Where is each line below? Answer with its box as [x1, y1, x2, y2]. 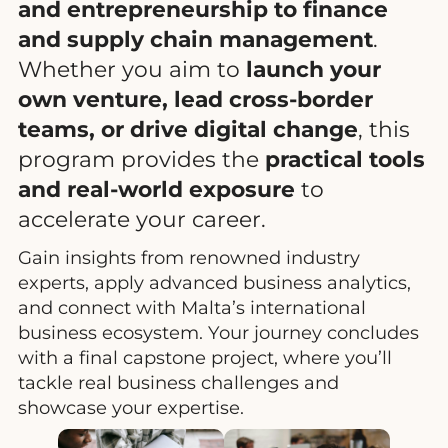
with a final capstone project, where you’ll [18, 345, 392, 369]
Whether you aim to [18, 55, 246, 82]
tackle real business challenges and [18, 370, 339, 394]
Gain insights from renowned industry [18, 245, 360, 269]
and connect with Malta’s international [18, 295, 366, 319]
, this [358, 115, 410, 142]
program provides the [18, 145, 265, 172]
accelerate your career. [18, 205, 266, 232]
